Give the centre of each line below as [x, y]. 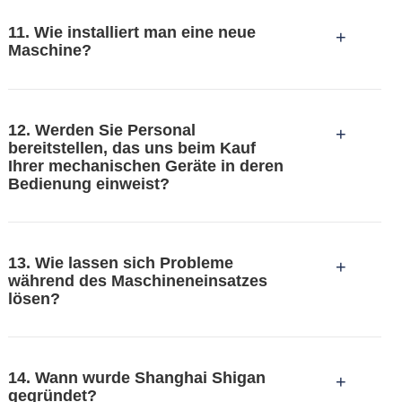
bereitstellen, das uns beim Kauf [131, 148]
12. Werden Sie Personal [101, 130]
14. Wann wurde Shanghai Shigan [136, 378]
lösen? [34, 298]
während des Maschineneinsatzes [137, 280]
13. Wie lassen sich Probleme [120, 262]
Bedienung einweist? [88, 184]
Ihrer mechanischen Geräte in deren [145, 166]
